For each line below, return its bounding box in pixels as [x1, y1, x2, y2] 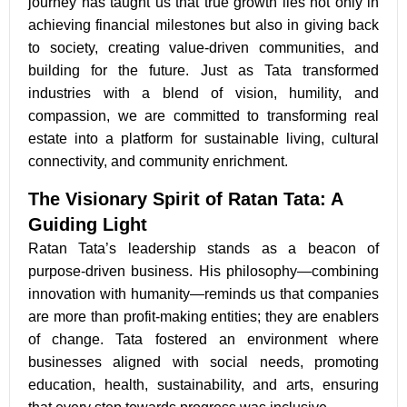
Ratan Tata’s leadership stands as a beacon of [28, 240, 379, 256]
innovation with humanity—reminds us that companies [28, 285, 379, 302]
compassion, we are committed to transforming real [28, 108, 379, 124]
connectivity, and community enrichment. [28, 154, 288, 170]
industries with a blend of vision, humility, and [28, 85, 379, 102]
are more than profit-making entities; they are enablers [28, 308, 379, 324]
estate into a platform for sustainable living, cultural [28, 131, 379, 147]
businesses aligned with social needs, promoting [28, 353, 379, 370]
